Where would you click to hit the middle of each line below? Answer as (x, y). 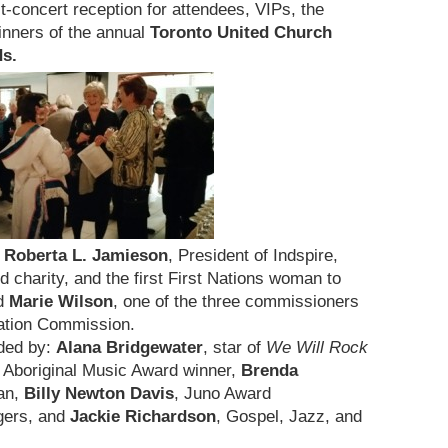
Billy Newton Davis (99, 393)
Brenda (269, 370)
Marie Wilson (61, 301)
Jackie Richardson (143, 416)
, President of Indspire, (253, 255)
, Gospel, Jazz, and (289, 416)
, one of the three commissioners (236, 301)
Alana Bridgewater (129, 347)
